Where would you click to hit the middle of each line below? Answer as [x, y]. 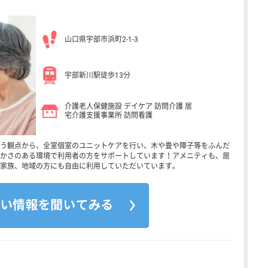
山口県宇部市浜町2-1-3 [101, 39]
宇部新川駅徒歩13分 [98, 75]
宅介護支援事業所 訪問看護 [109, 115]
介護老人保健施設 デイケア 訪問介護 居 [128, 106]
